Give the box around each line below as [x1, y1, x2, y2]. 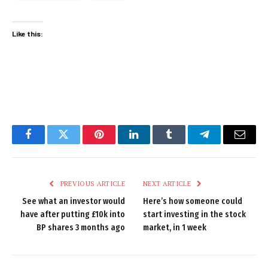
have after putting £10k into [20, 209, 125, 220]
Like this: [12, 29, 43, 38]
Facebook [27, 138, 69, 149]
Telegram [203, 138, 245, 149]
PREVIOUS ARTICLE [58, 179, 125, 188]
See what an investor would [22, 196, 125, 207]
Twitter [62, 138, 94, 149]
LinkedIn [133, 138, 173, 149]
